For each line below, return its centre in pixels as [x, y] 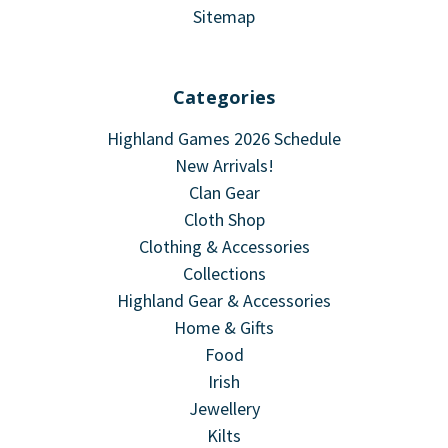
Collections [224, 273]
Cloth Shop [224, 219]
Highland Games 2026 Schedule [224, 138]
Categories [224, 96]
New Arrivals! [224, 165]
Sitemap [224, 16]
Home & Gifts [224, 327]
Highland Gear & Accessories [224, 300]
